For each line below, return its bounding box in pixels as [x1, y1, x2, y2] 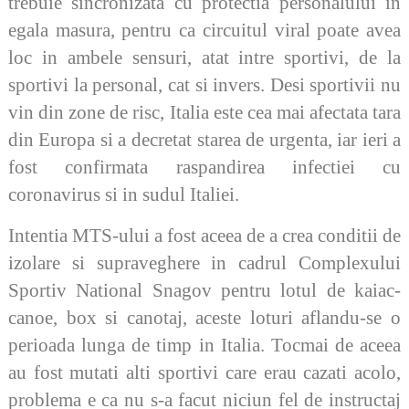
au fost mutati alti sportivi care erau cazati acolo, [7, 362, 402, 383]
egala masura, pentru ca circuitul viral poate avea [7, 20, 402, 41]
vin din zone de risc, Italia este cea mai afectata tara [7, 102, 402, 123]
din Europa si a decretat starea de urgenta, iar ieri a [7, 130, 402, 151]
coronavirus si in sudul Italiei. [7, 184, 239, 205]
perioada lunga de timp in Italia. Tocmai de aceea [7, 334, 402, 355]
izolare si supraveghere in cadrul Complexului [7, 252, 402, 273]
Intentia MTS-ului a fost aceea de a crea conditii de [7, 225, 402, 246]
